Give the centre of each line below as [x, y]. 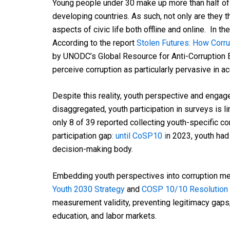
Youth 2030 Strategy [89, 189]
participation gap [82, 136]
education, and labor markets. [104, 216]
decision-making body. [94, 149]
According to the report [94, 43]
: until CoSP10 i [139, 136]
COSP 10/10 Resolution [185, 189]
